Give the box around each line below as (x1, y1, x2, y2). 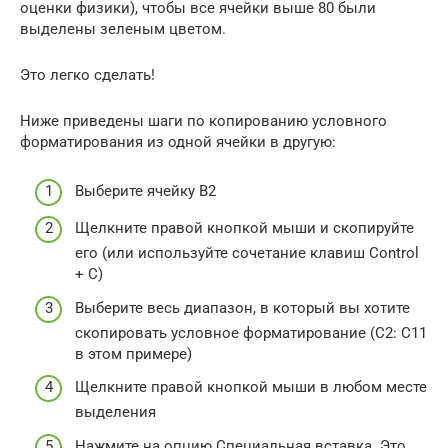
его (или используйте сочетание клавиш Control (75, 244, 419, 262)
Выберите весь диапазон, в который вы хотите (75, 298, 410, 317)
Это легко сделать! (20, 66, 155, 84)
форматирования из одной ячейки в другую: (20, 133, 336, 151)
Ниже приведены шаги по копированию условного (20, 112, 387, 130)
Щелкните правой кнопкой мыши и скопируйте (75, 219, 414, 237)
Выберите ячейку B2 (75, 181, 216, 200)
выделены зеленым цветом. (20, 20, 226, 38)
